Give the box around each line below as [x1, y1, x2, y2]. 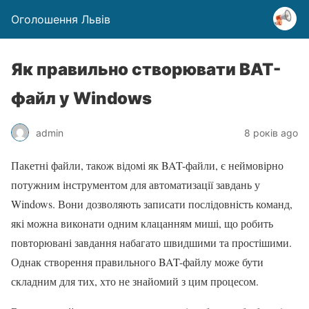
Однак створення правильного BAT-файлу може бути [11, 255, 263, 269]
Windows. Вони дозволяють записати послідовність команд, [11, 197, 292, 211]
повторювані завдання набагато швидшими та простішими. [11, 235, 292, 250]
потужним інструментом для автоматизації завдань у [11, 177, 260, 192]
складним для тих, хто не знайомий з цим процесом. [11, 274, 259, 288]
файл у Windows [11, 88, 152, 108]
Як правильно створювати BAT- [11, 59, 281, 79]
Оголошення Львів [11, 12, 110, 26]
